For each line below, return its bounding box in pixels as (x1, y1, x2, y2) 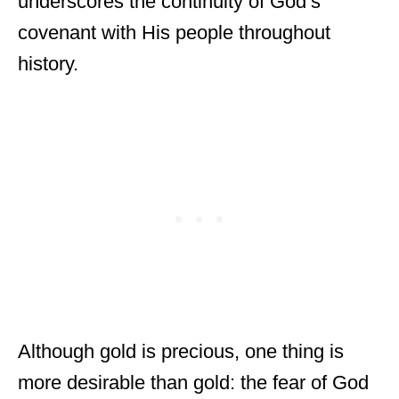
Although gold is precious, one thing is (18, 340, 344, 362)
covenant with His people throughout (18, 21, 330, 44)
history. (18, 53, 78, 75)
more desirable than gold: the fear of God (18, 371, 369, 394)
